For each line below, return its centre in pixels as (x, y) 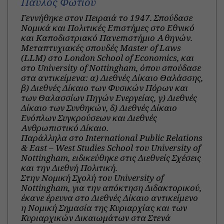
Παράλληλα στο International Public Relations (111, 137)
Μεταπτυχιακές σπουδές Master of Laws (101, 47)
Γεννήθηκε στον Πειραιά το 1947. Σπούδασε (106, 17)
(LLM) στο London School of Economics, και (107, 57)
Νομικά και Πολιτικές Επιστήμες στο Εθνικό (107, 27)
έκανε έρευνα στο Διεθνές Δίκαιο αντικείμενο (109, 197)
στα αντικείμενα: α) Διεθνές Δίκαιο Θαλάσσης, (112, 77)
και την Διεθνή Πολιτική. (69, 167)
